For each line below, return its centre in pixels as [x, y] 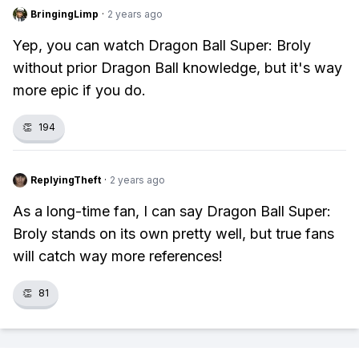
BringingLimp [65, 14]
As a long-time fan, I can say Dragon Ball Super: [172, 211]
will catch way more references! [118, 256]
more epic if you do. [79, 90]
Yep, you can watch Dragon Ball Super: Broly [162, 45]
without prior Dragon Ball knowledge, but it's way [177, 68]
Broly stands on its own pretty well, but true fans [173, 234]
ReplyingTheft [66, 180]
